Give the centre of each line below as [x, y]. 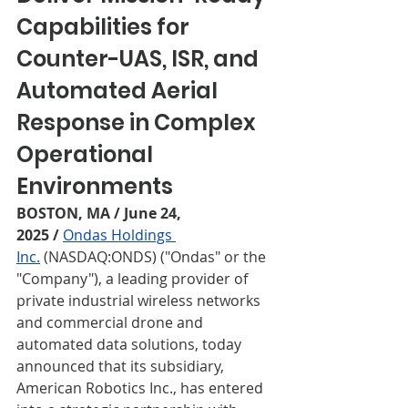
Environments [95, 186]
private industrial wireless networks [140, 301]
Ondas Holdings [119, 235]
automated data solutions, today [131, 344]
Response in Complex [138, 122]
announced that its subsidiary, [122, 366]
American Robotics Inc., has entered [142, 388]
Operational [87, 154]
